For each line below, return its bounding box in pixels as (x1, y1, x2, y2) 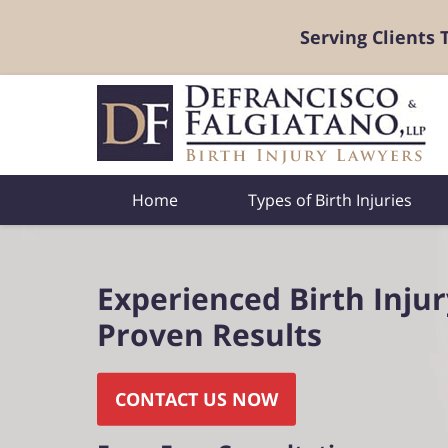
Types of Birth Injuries (248, 189, 412, 211)
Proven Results (97, 313, 322, 355)
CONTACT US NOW (115, 386, 278, 411)
